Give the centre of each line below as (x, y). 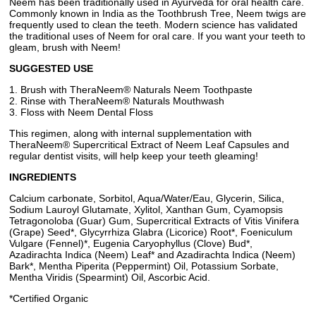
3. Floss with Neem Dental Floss (81, 112)
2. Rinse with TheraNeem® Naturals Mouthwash (117, 101)
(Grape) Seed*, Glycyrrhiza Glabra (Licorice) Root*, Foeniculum (151, 232)
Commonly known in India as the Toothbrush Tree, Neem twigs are (158, 13)
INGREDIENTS (43, 177)
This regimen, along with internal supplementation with (130, 133)
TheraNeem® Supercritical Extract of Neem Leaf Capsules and (149, 145)
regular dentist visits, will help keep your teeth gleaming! (134, 156)
